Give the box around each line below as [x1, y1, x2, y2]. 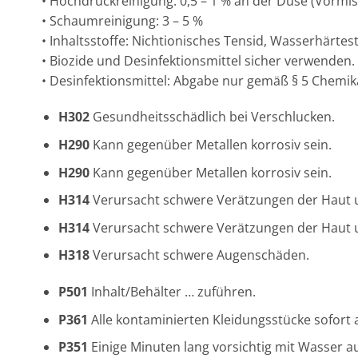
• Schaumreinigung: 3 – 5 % [42, 11, 203, 30]
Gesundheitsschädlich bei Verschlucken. [89, 108, 335, 126]
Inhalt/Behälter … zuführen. [87, 283, 256, 301]
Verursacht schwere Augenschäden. [89, 246, 309, 265]
